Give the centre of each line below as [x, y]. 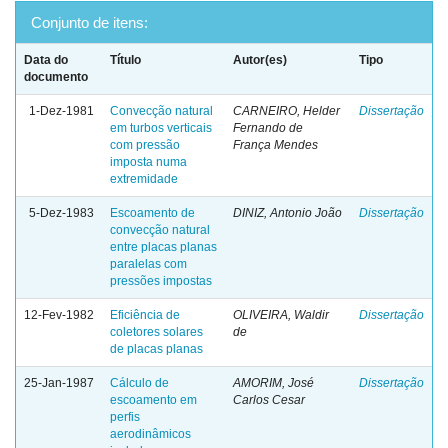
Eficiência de [145, 315]
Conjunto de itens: [89, 22]
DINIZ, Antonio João [287, 213]
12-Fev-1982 [59, 315]
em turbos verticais [161, 128]
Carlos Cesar [269, 400]
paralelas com [148, 264]
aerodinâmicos [150, 434]
